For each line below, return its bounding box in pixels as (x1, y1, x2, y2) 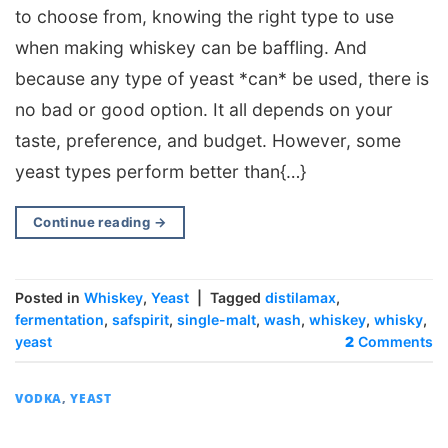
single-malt (177, 311, 256, 328)
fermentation (15, 311, 104, 328)
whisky (374, 311, 423, 328)
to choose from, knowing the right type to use (15, 5, 394, 27)
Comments (354, 333, 433, 350)
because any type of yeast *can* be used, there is (15, 67, 429, 89)
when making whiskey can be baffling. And (15, 36, 367, 58)
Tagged (210, 289, 265, 306)
